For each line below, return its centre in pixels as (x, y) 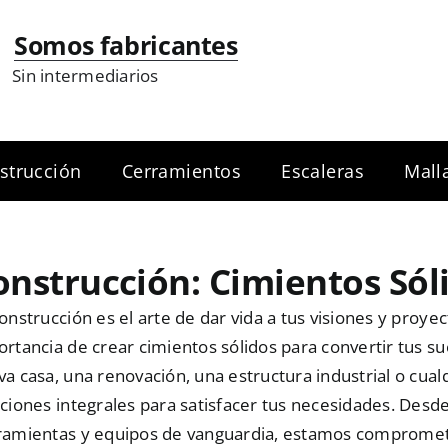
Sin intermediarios (85, 75)
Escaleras (323, 171)
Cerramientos (181, 171)
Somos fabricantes (126, 45)
